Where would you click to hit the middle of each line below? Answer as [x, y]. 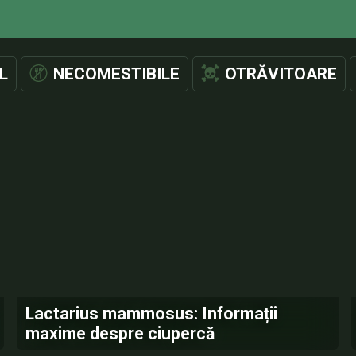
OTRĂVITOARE [281, 74]
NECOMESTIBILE [116, 74]
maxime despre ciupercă [120, 333]
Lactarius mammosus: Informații [152, 313]
